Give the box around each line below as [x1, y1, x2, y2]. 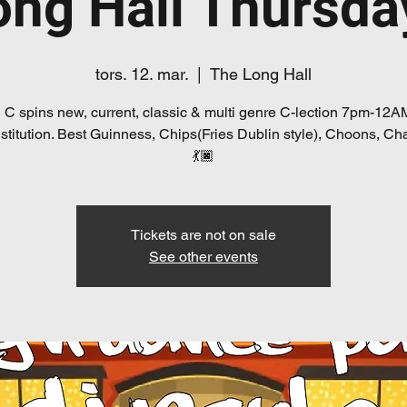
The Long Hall [210, 64, 312, 84]
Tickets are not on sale [131, 225, 276, 243]
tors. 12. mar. [95, 64, 188, 84]
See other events [149, 247, 258, 265]
